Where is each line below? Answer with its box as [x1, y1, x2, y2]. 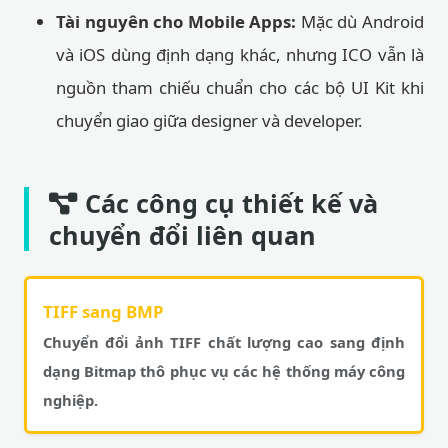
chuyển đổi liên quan [49, 218, 316, 252]
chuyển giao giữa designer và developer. [56, 109, 363, 132]
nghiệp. [43, 390, 98, 410]
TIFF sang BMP [43, 300, 164, 323]
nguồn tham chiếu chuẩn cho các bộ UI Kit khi [56, 76, 424, 99]
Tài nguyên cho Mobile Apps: [56, 10, 297, 33]
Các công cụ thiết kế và [85, 186, 378, 220]
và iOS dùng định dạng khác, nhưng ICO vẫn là [56, 43, 424, 66]
